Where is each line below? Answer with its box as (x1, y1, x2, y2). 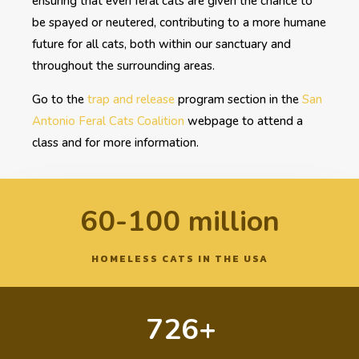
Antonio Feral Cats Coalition (32, 112, 188, 129)
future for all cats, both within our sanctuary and (32, 35, 291, 52)
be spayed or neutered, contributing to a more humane (32, 14, 326, 30)
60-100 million (79, 201, 280, 241)
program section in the (175, 91, 302, 107)
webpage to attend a (188, 112, 303, 129)
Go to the (32, 91, 87, 107)
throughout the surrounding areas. (32, 57, 215, 74)
